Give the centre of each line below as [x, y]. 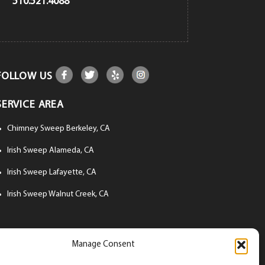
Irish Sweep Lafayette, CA [51, 173]
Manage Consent [103, 245]
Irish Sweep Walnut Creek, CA [58, 195]
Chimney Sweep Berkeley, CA [58, 129]
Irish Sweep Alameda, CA [50, 151]
